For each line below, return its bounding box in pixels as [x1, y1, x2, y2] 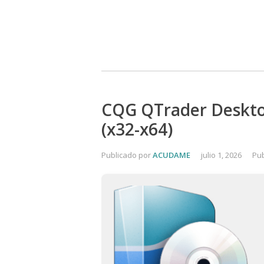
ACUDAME [153, 150, 190, 160]
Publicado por [101, 150, 153, 160]
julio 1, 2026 [201, 150, 242, 160]
